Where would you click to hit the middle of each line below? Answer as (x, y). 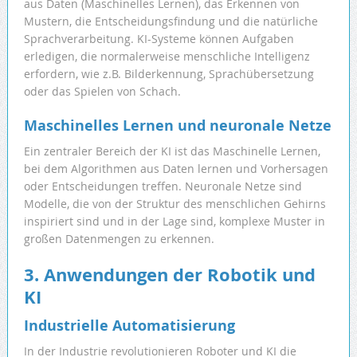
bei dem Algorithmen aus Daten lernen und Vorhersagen (176, 169)
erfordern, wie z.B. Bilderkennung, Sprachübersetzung (169, 74)
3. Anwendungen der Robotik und (169, 275)
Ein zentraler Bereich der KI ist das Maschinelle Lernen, (172, 151)
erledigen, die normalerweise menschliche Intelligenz (167, 57)
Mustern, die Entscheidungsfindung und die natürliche (171, 22)
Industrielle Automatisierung (129, 326)
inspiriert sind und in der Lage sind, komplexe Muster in (174, 222)
